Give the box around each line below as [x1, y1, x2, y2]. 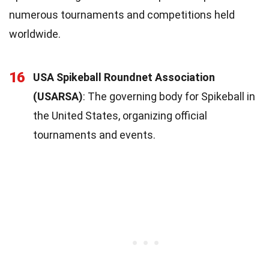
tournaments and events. [33, 128, 156, 141]
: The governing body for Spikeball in [83, 89, 255, 103]
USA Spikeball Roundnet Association [33, 70, 215, 83]
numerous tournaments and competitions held [9, 8, 235, 21]
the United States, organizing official [33, 109, 207, 122]
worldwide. [9, 27, 61, 40]
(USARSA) [33, 89, 83, 103]
